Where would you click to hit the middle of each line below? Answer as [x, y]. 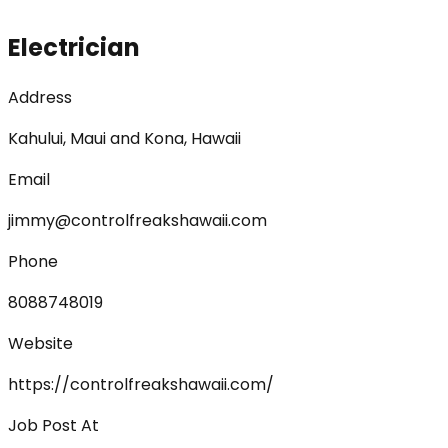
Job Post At [53, 425]
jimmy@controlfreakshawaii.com [137, 220]
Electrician [74, 47]
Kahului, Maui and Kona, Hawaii [124, 138]
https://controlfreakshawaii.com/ [141, 384]
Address [40, 97]
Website [40, 343]
